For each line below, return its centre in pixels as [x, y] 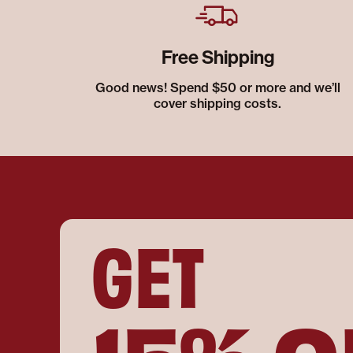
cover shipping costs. [217, 103]
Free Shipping [217, 57]
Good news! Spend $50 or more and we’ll [217, 87]
